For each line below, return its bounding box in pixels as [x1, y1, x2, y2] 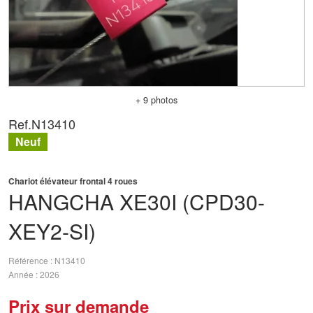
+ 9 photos [136, 94, 177, 106]
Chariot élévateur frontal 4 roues [8, 175, 138, 187]
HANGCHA [8, 187, 114, 217]
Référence [8, 254, 50, 267]
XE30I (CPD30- [119, 187, 265, 217]
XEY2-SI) [8, 216, 96, 246]
